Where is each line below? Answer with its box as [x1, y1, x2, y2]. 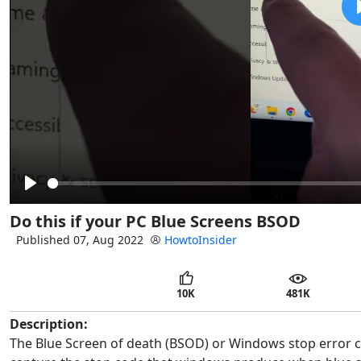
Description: [10, 315, 88, 334]
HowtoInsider [164, 231, 237, 247]
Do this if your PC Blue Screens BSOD [10, 210, 301, 232]
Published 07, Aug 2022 [16, 231, 143, 247]
